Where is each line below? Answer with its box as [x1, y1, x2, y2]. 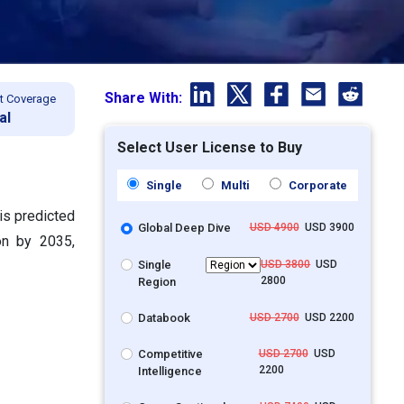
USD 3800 [261, 257, 311, 271]
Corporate [286, 179, 348, 193]
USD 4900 [249, 221, 299, 234]
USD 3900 [298, 221, 354, 234]
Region [138, 274, 177, 289]
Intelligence [138, 364, 203, 379]
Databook [138, 310, 191, 325]
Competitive [138, 347, 204, 362]
